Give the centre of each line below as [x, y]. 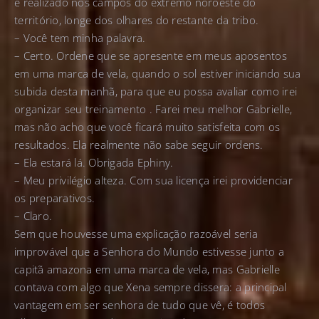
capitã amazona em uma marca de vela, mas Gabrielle [147, 270]
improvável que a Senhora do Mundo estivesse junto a [150, 252]
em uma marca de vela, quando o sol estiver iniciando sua [158, 74]
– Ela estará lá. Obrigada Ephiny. [94, 163]
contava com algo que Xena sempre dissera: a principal [151, 287]
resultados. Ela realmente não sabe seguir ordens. [139, 145]
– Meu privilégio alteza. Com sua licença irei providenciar [153, 181]
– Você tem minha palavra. [80, 38]
